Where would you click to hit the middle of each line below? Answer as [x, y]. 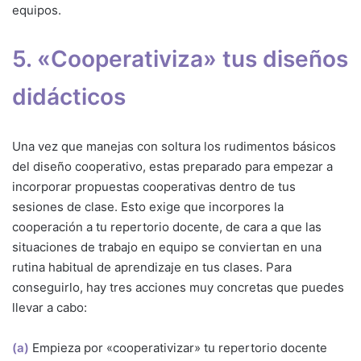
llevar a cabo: [50, 308]
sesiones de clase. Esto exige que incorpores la [148, 207]
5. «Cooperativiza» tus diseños [180, 59]
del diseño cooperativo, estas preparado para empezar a [172, 167]
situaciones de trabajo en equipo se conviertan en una [167, 247]
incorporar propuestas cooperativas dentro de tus [154, 187]
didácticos [69, 97]
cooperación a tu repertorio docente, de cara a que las [167, 227]
